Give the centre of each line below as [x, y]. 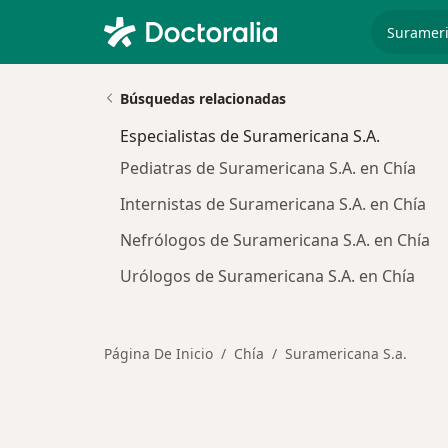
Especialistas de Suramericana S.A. [250, 136]
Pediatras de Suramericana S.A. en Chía [268, 168]
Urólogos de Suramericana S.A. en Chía [267, 276]
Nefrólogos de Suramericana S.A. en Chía [275, 240]
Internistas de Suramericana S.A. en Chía [273, 204]
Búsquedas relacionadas [203, 98]
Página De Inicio [158, 353]
